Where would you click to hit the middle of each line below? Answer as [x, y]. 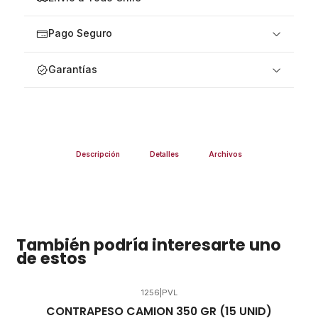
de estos [51, 259]
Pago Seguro [80, 34]
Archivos [225, 154]
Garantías [72, 70]
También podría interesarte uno [148, 245]
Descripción [98, 154]
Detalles [164, 154]
